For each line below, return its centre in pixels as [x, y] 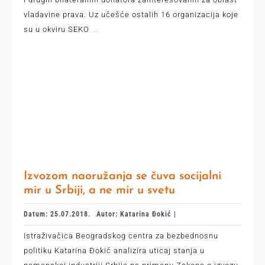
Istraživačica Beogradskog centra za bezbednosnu [121, 236]
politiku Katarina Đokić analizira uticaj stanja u [114, 251]
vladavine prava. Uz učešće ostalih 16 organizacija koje [131, 14]
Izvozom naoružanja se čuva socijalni [122, 176]
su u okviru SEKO [56, 29]
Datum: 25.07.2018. [57, 214]
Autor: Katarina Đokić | [136, 214]
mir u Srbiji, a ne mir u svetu [99, 190]
